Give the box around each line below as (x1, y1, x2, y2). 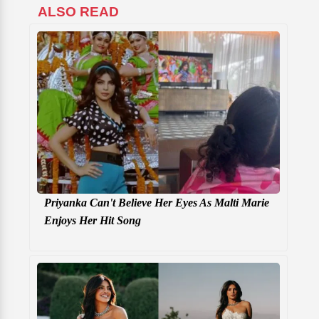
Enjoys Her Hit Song (44, 214, 141, 226)
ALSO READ (38, 4, 119, 20)
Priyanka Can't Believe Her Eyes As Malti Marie (44, 196, 269, 209)
